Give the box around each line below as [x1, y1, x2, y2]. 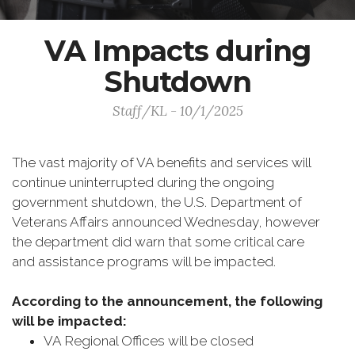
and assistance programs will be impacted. [12, 254, 279, 269]
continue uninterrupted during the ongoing [12, 174, 274, 190]
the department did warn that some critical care [12, 234, 304, 250]
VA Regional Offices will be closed [44, 333, 257, 349]
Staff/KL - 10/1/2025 [112, 102, 243, 120]
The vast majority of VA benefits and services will [12, 155, 311, 170]
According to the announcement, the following [12, 293, 323, 309]
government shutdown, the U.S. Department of [12, 194, 302, 210]
